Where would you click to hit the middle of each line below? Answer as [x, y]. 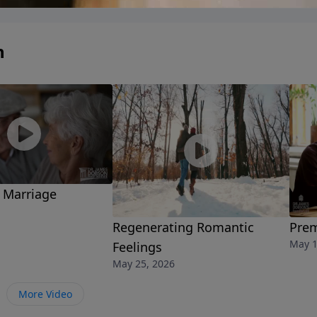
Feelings [137, 247]
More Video [45, 294]
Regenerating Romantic [183, 227]
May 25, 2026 [144, 263]
